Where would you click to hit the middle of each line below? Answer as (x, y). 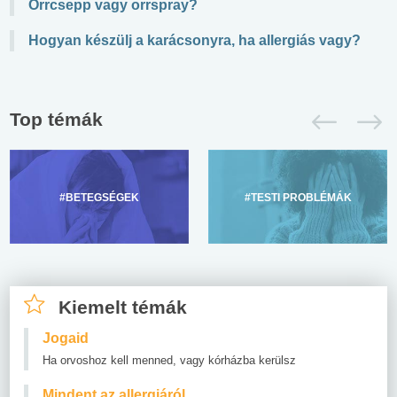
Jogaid (66, 338)
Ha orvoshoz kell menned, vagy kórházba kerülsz (169, 360)
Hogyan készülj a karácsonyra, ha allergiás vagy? (195, 40)
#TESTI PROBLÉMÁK (298, 197)
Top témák (56, 119)
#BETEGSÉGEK (99, 197)
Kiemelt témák (123, 307)
